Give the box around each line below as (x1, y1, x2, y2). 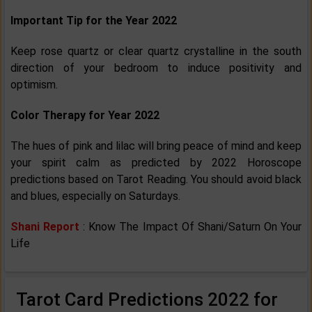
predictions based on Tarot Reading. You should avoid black (10, 173, 302, 187)
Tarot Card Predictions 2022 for (16, 289, 278, 311)
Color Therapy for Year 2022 (10, 109, 159, 123)
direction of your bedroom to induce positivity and (10, 61, 302, 75)
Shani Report (10, 220, 84, 234)
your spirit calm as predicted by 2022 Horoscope (10, 156, 302, 170)
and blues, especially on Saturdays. (10, 189, 180, 203)
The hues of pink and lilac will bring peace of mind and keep (10, 139, 302, 153)
